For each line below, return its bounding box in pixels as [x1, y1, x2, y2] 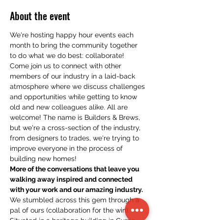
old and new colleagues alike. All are [10, 103, 130, 111]
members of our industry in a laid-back [10, 72, 137, 80]
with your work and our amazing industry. [10, 186, 143, 193]
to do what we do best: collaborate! [10, 52, 124, 59]
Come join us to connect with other [10, 62, 123, 70]
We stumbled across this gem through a [10, 196, 141, 204]
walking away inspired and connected [10, 175, 134, 183]
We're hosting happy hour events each [10, 31, 136, 39]
